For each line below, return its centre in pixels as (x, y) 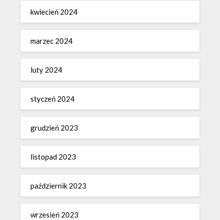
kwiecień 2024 (54, 12)
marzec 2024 (52, 41)
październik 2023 (59, 185)
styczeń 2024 (53, 98)
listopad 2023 (54, 156)
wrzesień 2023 (55, 214)
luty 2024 (47, 69)
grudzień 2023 (55, 127)
